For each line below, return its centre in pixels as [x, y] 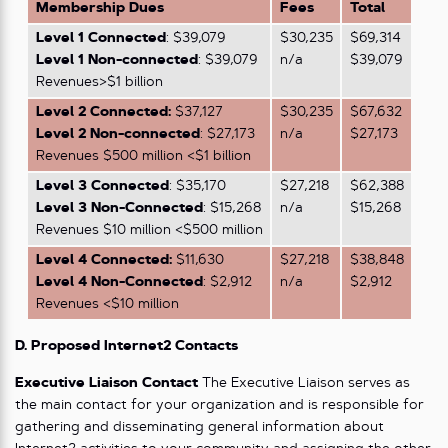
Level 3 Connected [102, 186]
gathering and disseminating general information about [199, 427]
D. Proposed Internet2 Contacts [126, 346]
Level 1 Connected [100, 38]
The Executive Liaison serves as [304, 383]
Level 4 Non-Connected [119, 282]
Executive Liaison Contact [106, 383]
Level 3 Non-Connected [119, 208]
